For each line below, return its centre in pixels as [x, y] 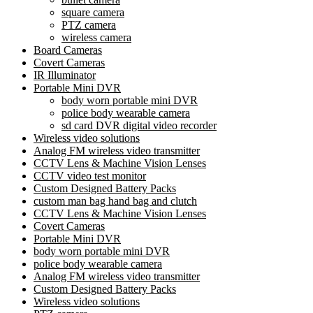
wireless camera [96, 37]
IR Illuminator [65, 75]
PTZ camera [89, 24]
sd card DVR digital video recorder [139, 125]
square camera [93, 12]
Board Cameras [68, 50]
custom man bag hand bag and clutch [115, 201]
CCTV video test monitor [90, 175]
